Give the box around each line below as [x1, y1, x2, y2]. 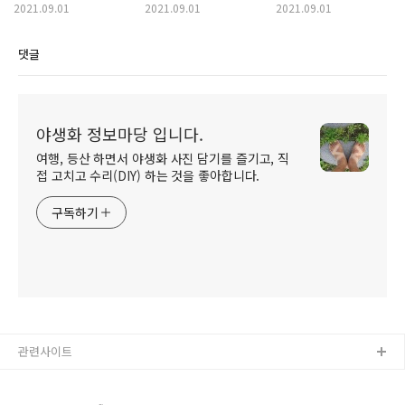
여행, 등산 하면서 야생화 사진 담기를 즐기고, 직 [36, 149, 290, 167]
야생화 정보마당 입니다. [36, 122, 203, 146]
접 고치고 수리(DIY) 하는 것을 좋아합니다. [36, 166, 260, 184]
